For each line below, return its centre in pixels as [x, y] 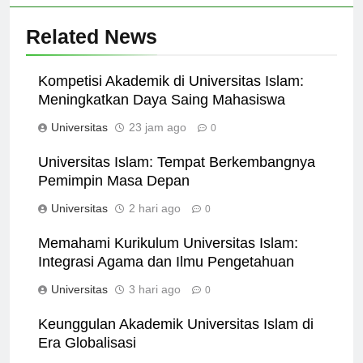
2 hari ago [155, 222]
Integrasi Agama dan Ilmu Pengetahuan [166, 276]
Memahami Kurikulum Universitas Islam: [168, 257]
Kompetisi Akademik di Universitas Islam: [171, 95]
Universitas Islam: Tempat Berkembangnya [177, 176]
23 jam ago [158, 141]
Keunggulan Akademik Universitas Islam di [176, 338]
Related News [92, 51]
